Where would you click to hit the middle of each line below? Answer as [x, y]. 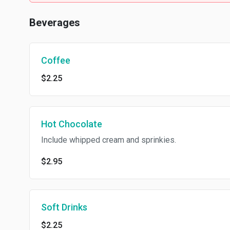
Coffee [56, 60]
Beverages [55, 23]
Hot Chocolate [72, 124]
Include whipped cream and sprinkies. [109, 140]
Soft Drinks [64, 207]
